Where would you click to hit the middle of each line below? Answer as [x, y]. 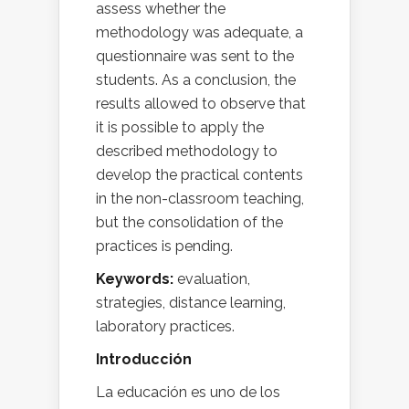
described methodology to [187, 152]
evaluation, [214, 279]
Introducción [144, 360]
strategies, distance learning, [191, 303]
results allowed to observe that [201, 104]
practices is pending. [164, 246]
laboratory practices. [165, 327]
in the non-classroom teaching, [200, 199]
